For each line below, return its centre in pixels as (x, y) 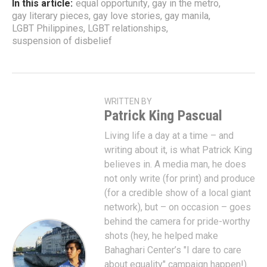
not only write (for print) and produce (180, 178)
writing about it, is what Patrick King (178, 150)
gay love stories (127, 16)
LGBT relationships (127, 28)
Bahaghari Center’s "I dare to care (173, 250)
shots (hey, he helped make (161, 236)
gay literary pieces (50, 16)
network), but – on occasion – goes (178, 207)
